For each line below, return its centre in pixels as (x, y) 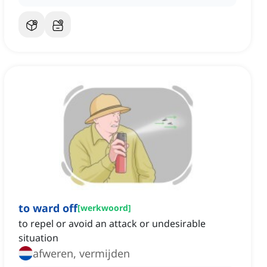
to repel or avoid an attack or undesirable (112, 224)
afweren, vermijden (81, 254)
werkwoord (104, 208)
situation (38, 238)
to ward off (48, 208)
